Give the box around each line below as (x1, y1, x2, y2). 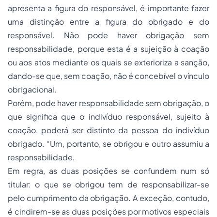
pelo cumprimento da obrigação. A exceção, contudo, (8, 193, 209, 203)
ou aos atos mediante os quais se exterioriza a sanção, (8, 57, 209, 67)
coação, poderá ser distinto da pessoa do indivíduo (8, 125, 209, 135)
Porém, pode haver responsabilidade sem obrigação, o (8, 98, 209, 108)
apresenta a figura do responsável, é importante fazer (8, 3, 209, 13)
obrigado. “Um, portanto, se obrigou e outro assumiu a (8, 139, 209, 149)
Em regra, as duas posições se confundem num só (8, 166, 209, 176)
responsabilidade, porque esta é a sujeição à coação (8, 44, 209, 54)
